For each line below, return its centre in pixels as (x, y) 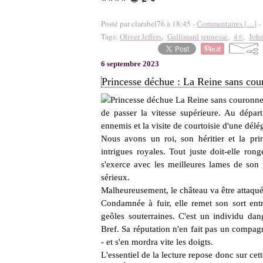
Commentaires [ (222, 23)
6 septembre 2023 (130, 64)
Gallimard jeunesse (198, 36)
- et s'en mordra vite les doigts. (157, 242)
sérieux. (115, 177)
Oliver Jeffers (141, 36)
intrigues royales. (135, 151)
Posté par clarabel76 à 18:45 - (149, 23)
